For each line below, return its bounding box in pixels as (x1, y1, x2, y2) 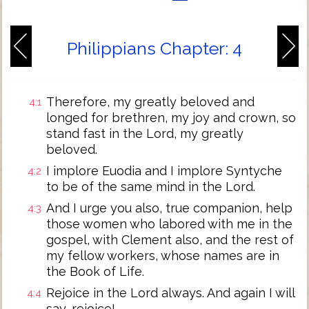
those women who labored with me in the (46, 217, 292, 231)
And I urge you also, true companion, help (46, 201, 292, 215)
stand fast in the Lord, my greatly (46, 126, 243, 141)
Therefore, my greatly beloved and (46, 94, 255, 109)
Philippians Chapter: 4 (67, 38, 242, 59)
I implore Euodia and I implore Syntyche (46, 163, 282, 178)
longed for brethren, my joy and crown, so (46, 110, 296, 125)
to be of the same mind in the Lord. (46, 179, 255, 194)
